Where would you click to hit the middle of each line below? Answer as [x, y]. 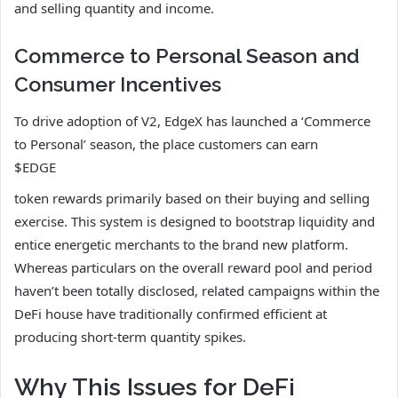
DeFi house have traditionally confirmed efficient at [171, 313]
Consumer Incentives [118, 84]
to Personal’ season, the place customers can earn [166, 143]
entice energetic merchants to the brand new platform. [181, 244]
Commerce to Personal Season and [187, 56]
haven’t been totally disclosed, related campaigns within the [197, 290]
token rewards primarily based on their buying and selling [192, 198]
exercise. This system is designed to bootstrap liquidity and [195, 221]
